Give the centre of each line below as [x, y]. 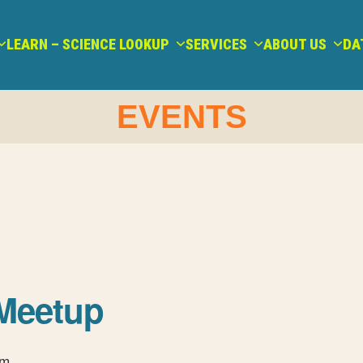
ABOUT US [297, 44]
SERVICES [218, 44]
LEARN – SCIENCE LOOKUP [90, 44]
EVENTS [181, 117]
